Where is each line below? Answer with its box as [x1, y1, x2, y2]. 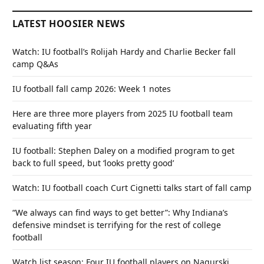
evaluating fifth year [12, 120, 92, 131]
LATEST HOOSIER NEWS [12, 16, 126, 30]
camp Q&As [12, 58, 58, 70]
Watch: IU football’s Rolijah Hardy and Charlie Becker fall [12, 45, 236, 57]
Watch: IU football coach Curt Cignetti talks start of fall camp [12, 181, 252, 193]
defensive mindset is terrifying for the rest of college [12, 219, 221, 230]
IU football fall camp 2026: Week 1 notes [12, 82, 171, 94]
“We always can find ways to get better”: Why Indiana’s [12, 206, 228, 218]
